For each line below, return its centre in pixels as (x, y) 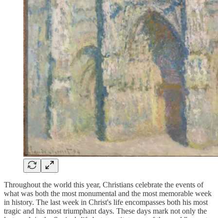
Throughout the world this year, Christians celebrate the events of (104, 185)
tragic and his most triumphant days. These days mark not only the (105, 211)
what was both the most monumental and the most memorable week (108, 194)
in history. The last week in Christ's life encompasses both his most (106, 202)
